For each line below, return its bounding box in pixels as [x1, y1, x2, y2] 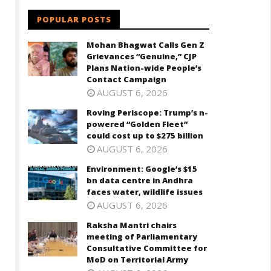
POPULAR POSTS [36, 14, 111, 25]
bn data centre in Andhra [87, 175, 194, 186]
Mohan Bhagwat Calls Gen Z [87, 39, 205, 50]
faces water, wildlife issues [87, 186, 203, 197]
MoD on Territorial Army [87, 254, 189, 265]
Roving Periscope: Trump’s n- [87, 107, 209, 118]
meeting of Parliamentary [87, 231, 198, 242]
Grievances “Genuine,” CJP [87, 51, 197, 62]
